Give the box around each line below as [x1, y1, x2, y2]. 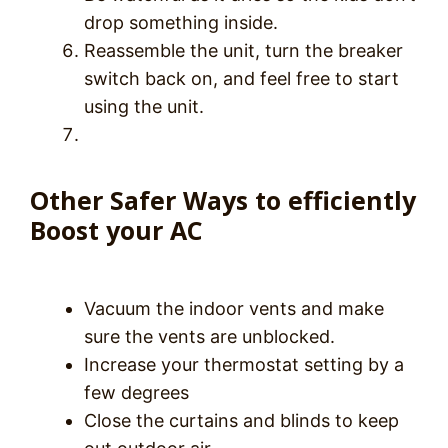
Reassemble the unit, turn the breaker [84, 40, 403, 62]
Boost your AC [30, 213, 203, 248]
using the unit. [84, 96, 204, 118]
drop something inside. [84, 12, 283, 34]
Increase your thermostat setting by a [84, 354, 404, 376]
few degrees [84, 382, 194, 404]
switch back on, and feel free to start [84, 68, 399, 90]
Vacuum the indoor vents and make [84, 298, 384, 320]
